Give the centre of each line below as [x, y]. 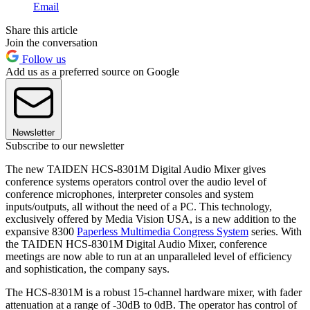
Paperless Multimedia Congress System [163, 231]
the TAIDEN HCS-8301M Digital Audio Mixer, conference [136, 244]
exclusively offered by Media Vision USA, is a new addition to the [151, 219]
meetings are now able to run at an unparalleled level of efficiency [149, 256]
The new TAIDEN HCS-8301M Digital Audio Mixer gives [136, 169]
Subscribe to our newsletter [65, 145]
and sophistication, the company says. [88, 268]
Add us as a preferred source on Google [92, 71]
